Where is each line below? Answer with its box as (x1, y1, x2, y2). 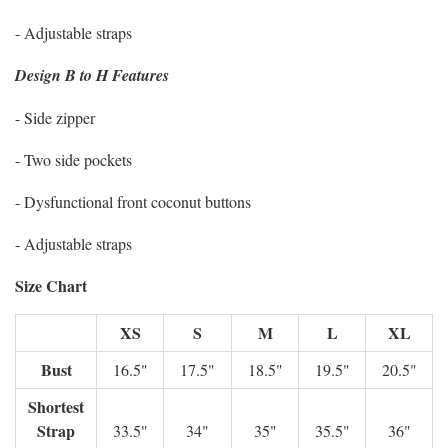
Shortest (28, 395, 84, 418)
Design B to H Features (15, 64, 169, 86)
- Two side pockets (15, 149, 132, 170)
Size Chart (15, 274, 87, 297)
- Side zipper (15, 107, 95, 128)
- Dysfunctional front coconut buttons (15, 191, 251, 212)
